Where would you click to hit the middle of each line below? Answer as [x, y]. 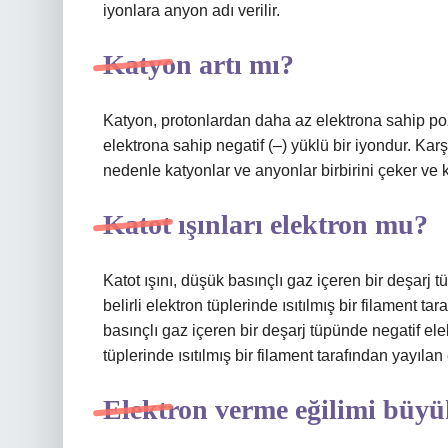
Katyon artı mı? [198, 64]
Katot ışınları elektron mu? [265, 224]
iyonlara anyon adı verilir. [191, 10]
